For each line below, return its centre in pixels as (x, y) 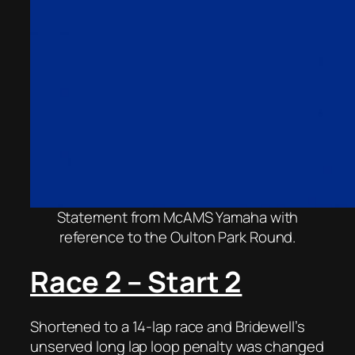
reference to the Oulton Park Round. (177, 237)
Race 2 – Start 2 (136, 281)
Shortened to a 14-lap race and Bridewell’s (168, 326)
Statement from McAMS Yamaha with (177, 217)
